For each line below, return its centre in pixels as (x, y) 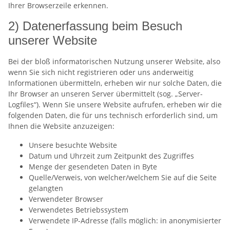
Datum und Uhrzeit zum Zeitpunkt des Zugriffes (111, 156)
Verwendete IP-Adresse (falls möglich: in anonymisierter (125, 220)
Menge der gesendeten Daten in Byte (93, 166)
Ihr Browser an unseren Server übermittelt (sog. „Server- (106, 93)
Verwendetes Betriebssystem (79, 209)
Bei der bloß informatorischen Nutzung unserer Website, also (114, 61)
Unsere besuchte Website (73, 145)
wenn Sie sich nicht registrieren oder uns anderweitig (101, 72)
